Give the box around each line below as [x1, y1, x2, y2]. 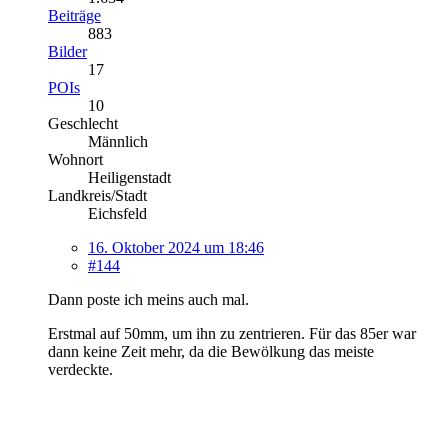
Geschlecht [48, 114, 118, 132]
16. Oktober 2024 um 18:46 [88, 238, 264, 256]
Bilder [48, 42, 87, 60]
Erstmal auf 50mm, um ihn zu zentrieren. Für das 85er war [48, 324, 416, 342]
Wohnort [48, 150, 103, 168]
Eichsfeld [88, 204, 147, 222]
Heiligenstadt [88, 168, 171, 186]
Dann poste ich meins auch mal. [48, 290, 249, 308]
